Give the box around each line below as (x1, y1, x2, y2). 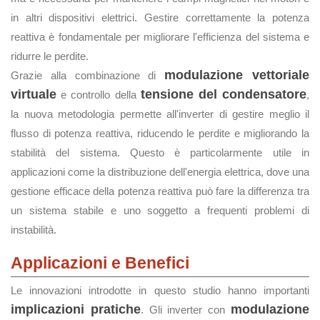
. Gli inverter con (140, 304, 231, 316)
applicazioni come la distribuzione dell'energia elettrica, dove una (11, 166, 309, 178)
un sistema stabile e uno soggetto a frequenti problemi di (11, 204, 309, 216)
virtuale (11, 87, 56, 101)
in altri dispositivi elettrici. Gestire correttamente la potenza (11, 11, 309, 24)
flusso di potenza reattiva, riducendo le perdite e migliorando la (11, 127, 309, 139)
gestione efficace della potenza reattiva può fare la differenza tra (11, 185, 309, 197)
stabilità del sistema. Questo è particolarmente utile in (11, 146, 309, 159)
